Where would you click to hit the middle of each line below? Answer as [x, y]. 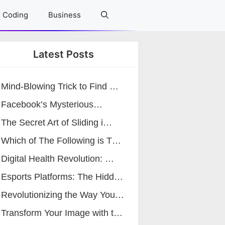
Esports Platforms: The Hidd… [62, 177]
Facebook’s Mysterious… [52, 104]
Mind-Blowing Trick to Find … [60, 86]
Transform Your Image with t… [62, 213]
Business [65, 15]
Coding [15, 15]
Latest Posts [63, 54]
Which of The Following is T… [61, 141]
